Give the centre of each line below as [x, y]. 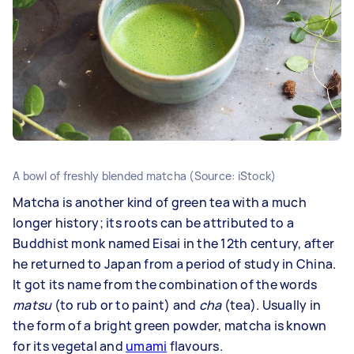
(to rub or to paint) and [125, 305]
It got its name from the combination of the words [165, 284]
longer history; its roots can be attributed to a [153, 223]
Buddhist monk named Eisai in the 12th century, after [173, 243]
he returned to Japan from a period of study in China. [175, 264]
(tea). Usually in [271, 305]
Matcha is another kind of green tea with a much [160, 202]
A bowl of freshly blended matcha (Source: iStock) [145, 176]
